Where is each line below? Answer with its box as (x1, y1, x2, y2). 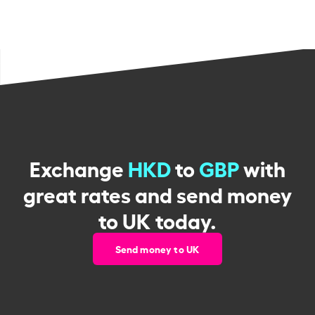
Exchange (29, 152, 128, 182)
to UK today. (98, 204, 217, 234)
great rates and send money (22, 178, 292, 208)
